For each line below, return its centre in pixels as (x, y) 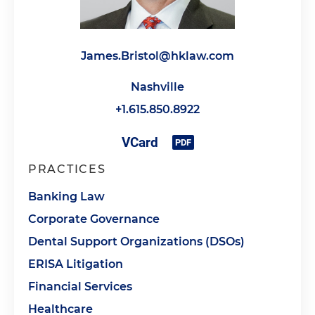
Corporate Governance (94, 219)
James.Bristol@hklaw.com (157, 56)
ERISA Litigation (76, 264)
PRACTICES (67, 169)
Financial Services (80, 287)
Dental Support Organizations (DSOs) (136, 242)
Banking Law (66, 197)
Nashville (157, 87)
